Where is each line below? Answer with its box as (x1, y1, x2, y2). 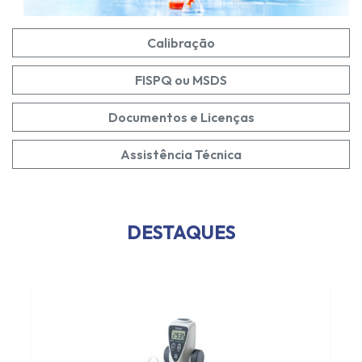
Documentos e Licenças (107, 109, 255, 126)
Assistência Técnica (120, 146, 242, 163)
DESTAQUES (126, 221, 236, 245)
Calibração (147, 35, 215, 52)
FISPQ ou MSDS (135, 72, 227, 89)
